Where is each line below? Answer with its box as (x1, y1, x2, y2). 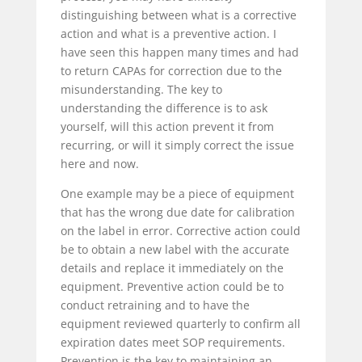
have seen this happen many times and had (60, 44, 299, 60)
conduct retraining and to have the (60, 297, 250, 313)
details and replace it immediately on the (60, 260, 284, 276)
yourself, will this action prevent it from (60, 119, 274, 134)
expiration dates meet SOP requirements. (60, 335, 285, 350)
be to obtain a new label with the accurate (60, 242, 289, 257)
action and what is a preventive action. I (60, 26, 276, 41)
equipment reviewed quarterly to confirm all (60, 316, 301, 331)
